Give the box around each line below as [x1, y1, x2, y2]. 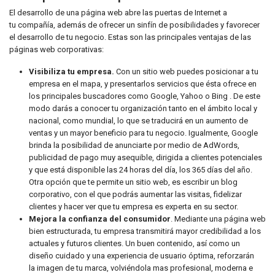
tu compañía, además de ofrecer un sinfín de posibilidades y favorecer [9, 20, 260, 29]
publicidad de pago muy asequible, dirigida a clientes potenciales [29, 153, 262, 162]
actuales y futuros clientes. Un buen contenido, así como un [29, 239, 240, 248]
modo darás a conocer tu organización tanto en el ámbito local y [29, 104, 257, 113]
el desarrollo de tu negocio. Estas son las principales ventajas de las [9, 33, 251, 42]
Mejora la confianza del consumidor [29, 214, 171, 223]
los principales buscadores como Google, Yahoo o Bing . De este [29, 91, 260, 101]
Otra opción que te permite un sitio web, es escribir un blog [29, 177, 238, 187]
